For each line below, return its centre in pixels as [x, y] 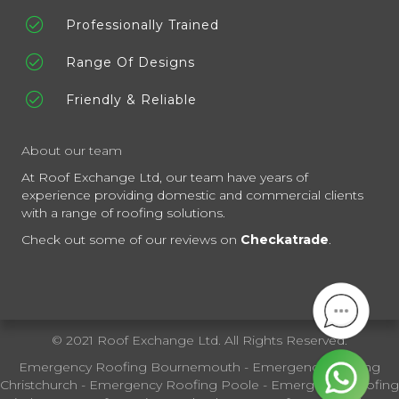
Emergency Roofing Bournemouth [130, 366]
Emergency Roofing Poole [174, 384]
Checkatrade [285, 239]
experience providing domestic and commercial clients [192, 195]
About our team [72, 150]
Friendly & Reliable [131, 99]
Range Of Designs [130, 62]
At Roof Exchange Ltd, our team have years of [165, 177]
